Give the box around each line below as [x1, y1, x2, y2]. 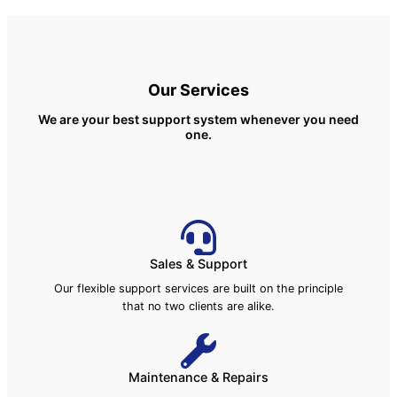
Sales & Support [150, 256, 247, 271]
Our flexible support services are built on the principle [54, 282, 343, 295]
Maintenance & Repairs [128, 370, 269, 385]
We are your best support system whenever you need [38, 112, 359, 127]
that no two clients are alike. [122, 300, 275, 313]
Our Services [148, 81, 249, 99]
